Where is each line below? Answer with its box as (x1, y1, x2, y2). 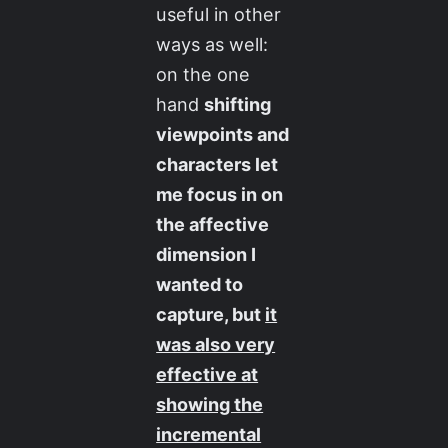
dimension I (156, 243, 257, 266)
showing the (156, 393, 264, 416)
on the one (156, 63, 251, 86)
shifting (204, 93, 272, 116)
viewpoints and (156, 123, 290, 146)
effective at (156, 363, 259, 386)
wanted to (156, 273, 244, 296)
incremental (156, 423, 262, 446)
